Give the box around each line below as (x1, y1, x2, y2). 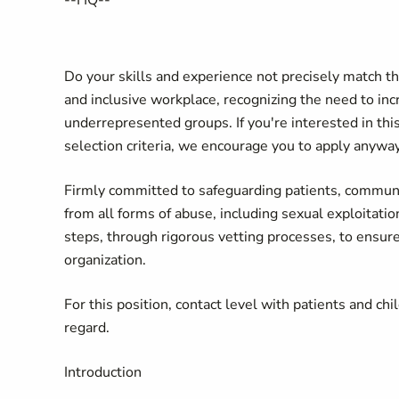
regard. (64, 318, 110, 338)
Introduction (64, 362, 142, 382)
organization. (64, 250, 146, 270)
